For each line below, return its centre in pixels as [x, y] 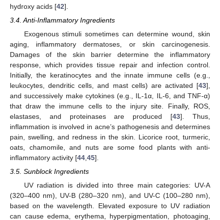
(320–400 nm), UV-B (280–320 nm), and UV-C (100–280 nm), [110, 196]
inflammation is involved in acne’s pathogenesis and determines [110, 126]
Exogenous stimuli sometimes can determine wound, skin [117, 34]
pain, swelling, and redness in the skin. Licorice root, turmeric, [110, 137]
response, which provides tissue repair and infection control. [110, 65]
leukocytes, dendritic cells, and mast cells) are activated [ [104, 85]
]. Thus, [195, 116]
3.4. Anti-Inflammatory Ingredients [62, 20]
